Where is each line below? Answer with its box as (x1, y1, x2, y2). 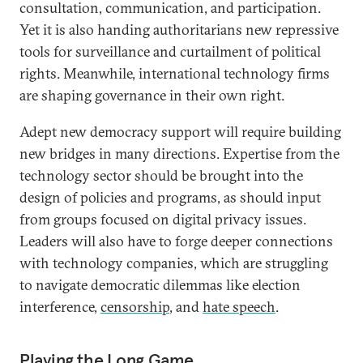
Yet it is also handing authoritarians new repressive (19, 20, 339, 39)
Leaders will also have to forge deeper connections (19, 232, 333, 250)
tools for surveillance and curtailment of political (19, 42, 321, 61)
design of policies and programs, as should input (19, 188, 321, 207)
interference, (19, 297, 100, 316)
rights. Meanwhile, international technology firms (19, 64, 330, 83)
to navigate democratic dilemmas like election (19, 275, 301, 294)
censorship (100, 297, 169, 316)
